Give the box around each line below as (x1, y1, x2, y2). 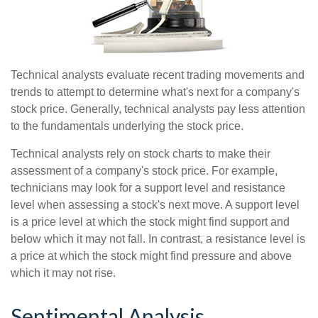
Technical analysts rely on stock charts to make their (11, 148, 270, 160)
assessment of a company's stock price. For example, (11, 165, 278, 177)
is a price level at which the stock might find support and (11, 216, 290, 228)
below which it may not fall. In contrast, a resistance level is (11, 233, 305, 245)
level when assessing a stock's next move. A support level (11, 199, 300, 211)
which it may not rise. (11, 267, 116, 279)
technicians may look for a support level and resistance (11, 182, 285, 194)
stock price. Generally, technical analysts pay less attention (11, 103, 305, 115)
